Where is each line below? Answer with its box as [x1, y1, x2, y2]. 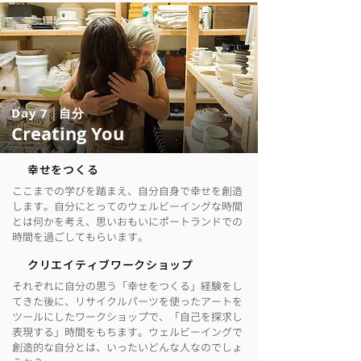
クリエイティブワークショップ [27, 257, 193, 272]
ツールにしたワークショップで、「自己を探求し [12, 309, 243, 324]
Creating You [11, 121, 124, 146]
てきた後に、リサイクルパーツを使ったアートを [12, 294, 243, 309]
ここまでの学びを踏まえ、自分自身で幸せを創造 [12, 184, 243, 198]
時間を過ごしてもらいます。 [12, 230, 148, 244]
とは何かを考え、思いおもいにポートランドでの [12, 214, 243, 229]
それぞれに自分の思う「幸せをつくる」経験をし [12, 279, 243, 293]
